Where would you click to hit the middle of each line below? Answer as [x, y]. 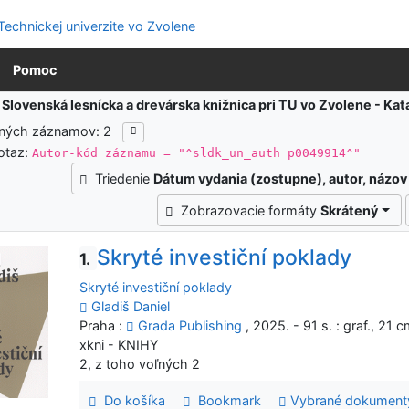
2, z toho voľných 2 [140, 363]
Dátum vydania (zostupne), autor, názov [280, 179]
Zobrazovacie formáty [251, 211]
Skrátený [350, 211]
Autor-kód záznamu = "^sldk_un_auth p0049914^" [197, 152]
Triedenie [124, 179]
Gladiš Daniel [131, 306]
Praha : [103, 325]
